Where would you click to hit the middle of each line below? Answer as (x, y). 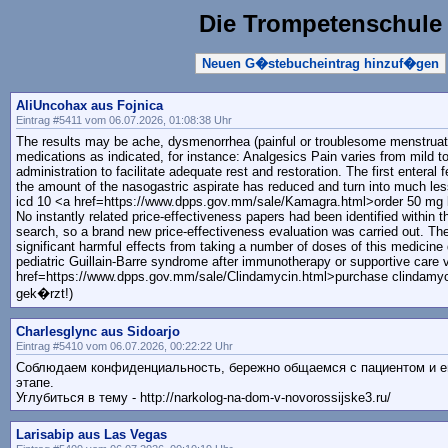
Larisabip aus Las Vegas (91, 435)
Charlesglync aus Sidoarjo (98, 332)
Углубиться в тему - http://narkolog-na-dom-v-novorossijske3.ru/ (203, 398)
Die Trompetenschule (320, 23)
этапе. (35, 383)
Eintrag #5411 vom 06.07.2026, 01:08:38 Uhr (124, 120)
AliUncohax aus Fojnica (89, 106)
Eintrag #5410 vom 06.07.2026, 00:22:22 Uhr (124, 346)
